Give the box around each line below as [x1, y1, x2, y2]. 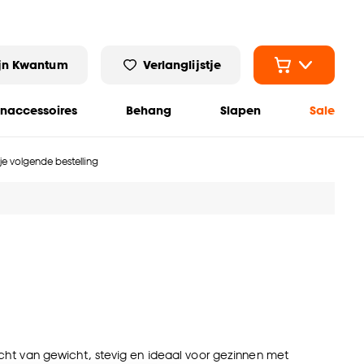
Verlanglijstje [142, 58, 221, 71]
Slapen [220, 103, 261, 117]
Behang [126, 103, 171, 117]
